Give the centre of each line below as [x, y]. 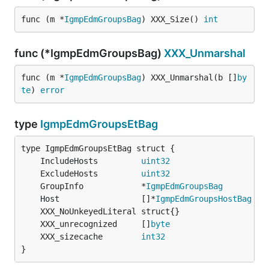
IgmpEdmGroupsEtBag [99, 124]
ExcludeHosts [91, 174]
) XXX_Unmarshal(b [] [189, 77]
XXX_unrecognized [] [95, 224]
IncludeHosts [91, 161]
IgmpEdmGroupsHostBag [204, 199]
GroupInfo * [93, 186]
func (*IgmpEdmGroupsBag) [89, 53]
